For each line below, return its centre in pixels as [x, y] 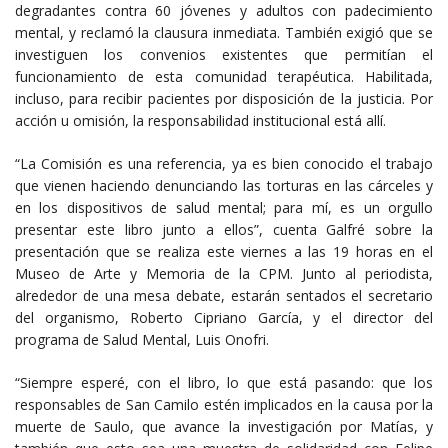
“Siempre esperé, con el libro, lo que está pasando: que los [224, 382]
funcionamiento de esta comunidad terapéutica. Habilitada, [224, 76]
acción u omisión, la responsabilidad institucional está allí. [200, 120]
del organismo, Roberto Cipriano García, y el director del [224, 317]
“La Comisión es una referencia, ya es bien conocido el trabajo [224, 163]
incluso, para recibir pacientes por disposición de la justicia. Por [224, 98]
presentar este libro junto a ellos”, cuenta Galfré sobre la [224, 229]
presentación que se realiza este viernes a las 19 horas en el [224, 251]
